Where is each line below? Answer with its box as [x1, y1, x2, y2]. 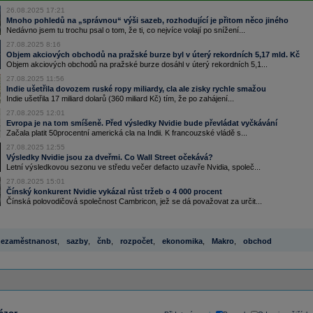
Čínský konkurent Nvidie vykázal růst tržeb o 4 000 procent [6, 187, 222, 196]
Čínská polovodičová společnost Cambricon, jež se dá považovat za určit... [6, 197, 262, 205]
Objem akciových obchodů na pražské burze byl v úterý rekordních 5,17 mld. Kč [6, 50, 300, 59]
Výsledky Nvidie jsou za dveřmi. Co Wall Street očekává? [6, 153, 213, 161]
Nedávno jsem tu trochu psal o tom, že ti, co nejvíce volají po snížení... [6, 26, 245, 34]
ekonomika [161, 237, 203, 245]
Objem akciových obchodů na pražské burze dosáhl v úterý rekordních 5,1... [6, 60, 268, 68]
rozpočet [119, 237, 153, 245]
